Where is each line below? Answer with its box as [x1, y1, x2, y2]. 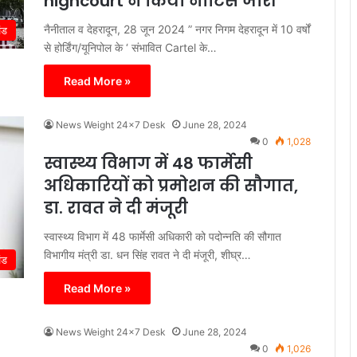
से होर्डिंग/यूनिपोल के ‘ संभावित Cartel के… [44, 41, 217, 55]
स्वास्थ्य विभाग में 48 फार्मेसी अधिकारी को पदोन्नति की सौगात [44, 229, 281, 244]
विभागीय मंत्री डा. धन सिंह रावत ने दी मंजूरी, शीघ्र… [44, 248, 251, 262]
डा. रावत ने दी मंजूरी [44, 197, 188, 220]
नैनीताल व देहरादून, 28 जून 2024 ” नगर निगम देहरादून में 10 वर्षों [44, 22, 310, 37]
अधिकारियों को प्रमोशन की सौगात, [44, 175, 298, 198]
